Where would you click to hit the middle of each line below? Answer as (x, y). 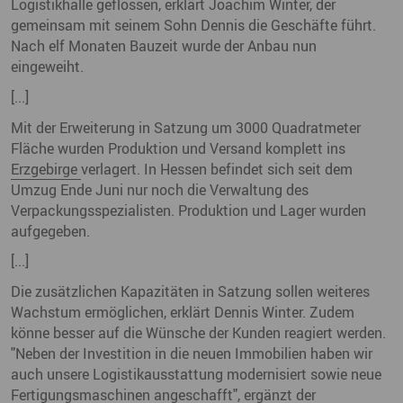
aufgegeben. (50, 231)
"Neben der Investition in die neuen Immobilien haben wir (192, 353)
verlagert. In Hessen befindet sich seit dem (217, 169)
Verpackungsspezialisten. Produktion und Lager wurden (188, 210)
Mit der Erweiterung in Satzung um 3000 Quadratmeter (186, 127)
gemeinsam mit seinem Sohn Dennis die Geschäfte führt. (193, 26)
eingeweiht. (47, 67)
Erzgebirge (46, 169)
